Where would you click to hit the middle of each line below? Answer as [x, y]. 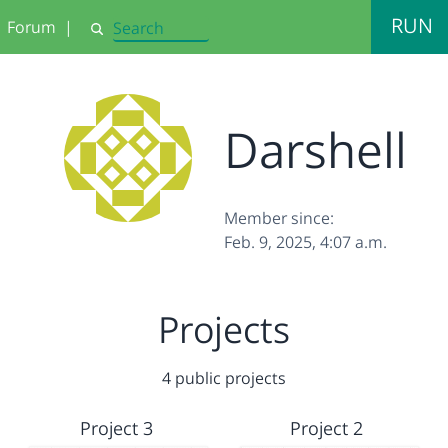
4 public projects [224, 378]
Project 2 [327, 428]
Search [111, 37]
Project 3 [116, 428]
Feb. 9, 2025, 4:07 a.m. [305, 242]
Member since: [279, 218]
